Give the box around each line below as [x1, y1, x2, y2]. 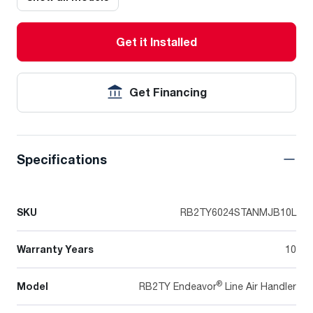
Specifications [17, 152, 107, 168]
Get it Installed [116, 35, 197, 50]
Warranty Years [17, 243, 94, 256]
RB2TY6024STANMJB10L [180, 206, 296, 219]
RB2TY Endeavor [139, 280, 217, 293]
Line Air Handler [222, 280, 296, 293]
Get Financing [129, 85, 207, 100]
